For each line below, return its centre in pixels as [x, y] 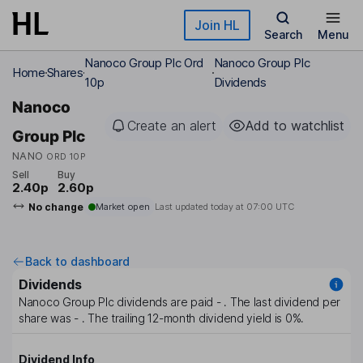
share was [47, 318]
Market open [122, 207]
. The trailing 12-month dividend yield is [183, 318]
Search [283, 34]
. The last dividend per [282, 302]
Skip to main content [70, 20]
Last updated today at [200, 207]
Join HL [217, 25]
